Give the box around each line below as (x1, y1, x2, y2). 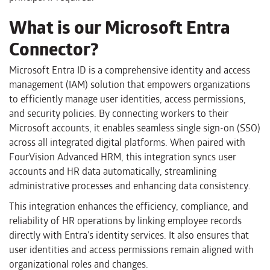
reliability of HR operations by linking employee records (9, 213, 242, 229)
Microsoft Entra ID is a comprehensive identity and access (9, 63, 250, 78)
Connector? (9, 35, 98, 64)
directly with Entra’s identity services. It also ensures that (9, 228, 249, 243)
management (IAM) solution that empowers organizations (9, 77, 250, 93)
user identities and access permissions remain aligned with (9, 242, 254, 258)
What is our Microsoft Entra (9, 13, 230, 42)
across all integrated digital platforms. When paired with (9, 135, 245, 151)
